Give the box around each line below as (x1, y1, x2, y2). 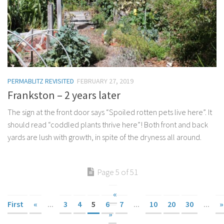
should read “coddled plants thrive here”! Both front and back (7, 119, 208, 130)
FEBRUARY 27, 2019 (77, 76, 133, 86)
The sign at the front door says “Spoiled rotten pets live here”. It (7, 107, 212, 117)
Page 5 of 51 (96, 166, 138, 178)
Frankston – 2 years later (7, 88, 120, 102)
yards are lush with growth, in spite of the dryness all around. (7, 132, 201, 142)
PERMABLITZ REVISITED (7, 76, 74, 86)
